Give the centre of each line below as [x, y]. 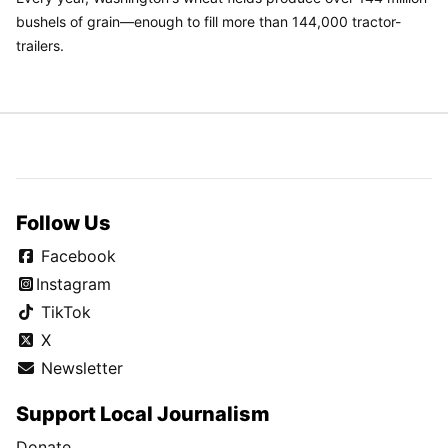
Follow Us [63, 223]
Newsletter [79, 368]
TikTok [63, 312]
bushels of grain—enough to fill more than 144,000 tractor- [208, 22]
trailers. [40, 46]
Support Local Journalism [143, 413]
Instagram [73, 284]
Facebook [76, 256]
